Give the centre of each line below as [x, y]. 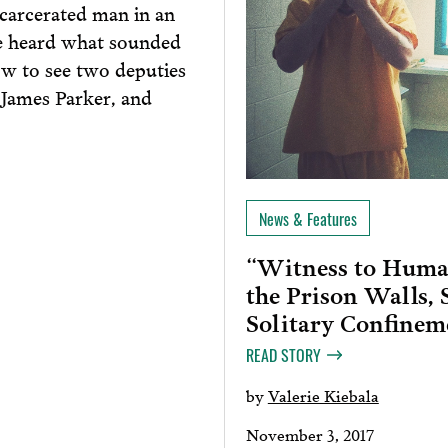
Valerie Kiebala [323, 394]
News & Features [307, 219]
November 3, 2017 [309, 433]
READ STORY [283, 354]
